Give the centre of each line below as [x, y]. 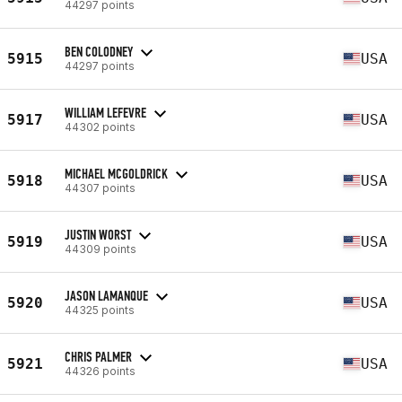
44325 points [100, 310]
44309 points [100, 249]
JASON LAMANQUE [106, 295]
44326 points [100, 371]
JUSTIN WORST [98, 234]
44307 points [100, 188]
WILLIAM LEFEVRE [105, 112]
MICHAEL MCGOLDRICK [116, 173]
